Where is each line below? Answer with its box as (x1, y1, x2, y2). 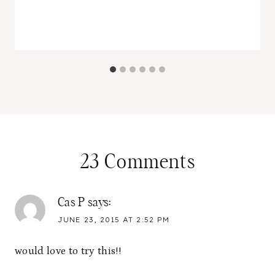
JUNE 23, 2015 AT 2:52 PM (58, 215, 169, 225)
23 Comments (79, 152, 196, 172)
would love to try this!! (15, 244, 122, 257)
